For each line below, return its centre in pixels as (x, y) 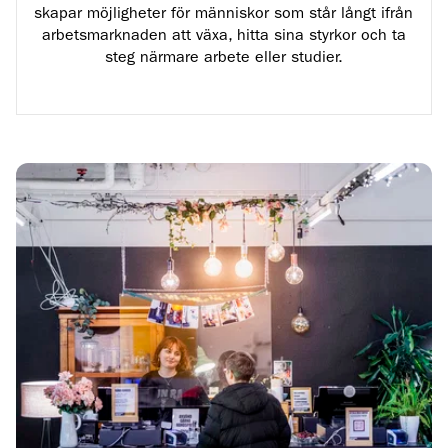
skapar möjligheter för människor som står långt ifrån (224, 13)
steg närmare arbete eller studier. (223, 57)
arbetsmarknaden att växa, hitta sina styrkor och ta (223, 35)
